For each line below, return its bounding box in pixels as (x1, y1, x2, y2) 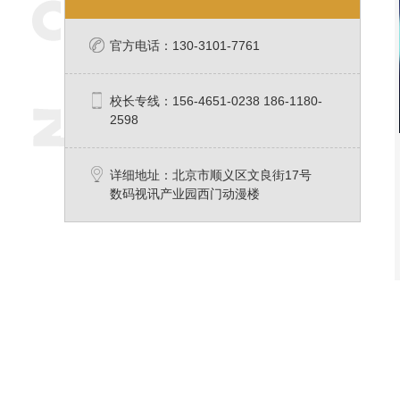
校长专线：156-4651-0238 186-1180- (110, 94, 322, 109)
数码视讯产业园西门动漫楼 (110, 187, 260, 202)
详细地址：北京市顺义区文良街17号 (110, 168, 312, 183)
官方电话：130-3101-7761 (110, 38, 260, 54)
